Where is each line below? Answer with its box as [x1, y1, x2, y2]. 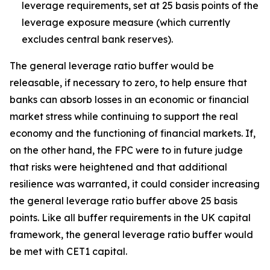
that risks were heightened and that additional [10, 161, 227, 173]
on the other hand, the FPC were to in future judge [10, 144, 243, 156]
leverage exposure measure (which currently [22, 16, 230, 28]
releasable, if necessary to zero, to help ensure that [10, 77, 247, 89]
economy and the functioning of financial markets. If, [10, 127, 256, 139]
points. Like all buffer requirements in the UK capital [10, 212, 251, 224]
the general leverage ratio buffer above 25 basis [10, 195, 237, 207]
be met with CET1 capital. [10, 245, 127, 257]
